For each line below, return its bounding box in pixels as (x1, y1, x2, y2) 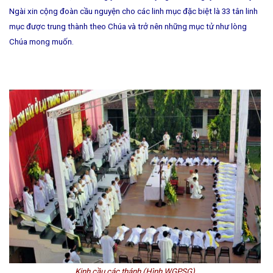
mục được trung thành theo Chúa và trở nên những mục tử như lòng (9, 22, 247, 32)
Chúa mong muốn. (9, 37, 74, 47)
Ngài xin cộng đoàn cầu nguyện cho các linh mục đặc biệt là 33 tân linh (9, 7, 258, 16)
